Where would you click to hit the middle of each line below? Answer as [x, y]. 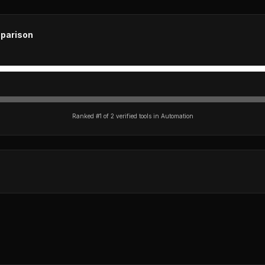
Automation [177, 116]
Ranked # [85, 116]
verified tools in [137, 116]
